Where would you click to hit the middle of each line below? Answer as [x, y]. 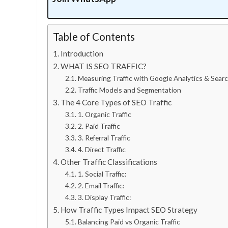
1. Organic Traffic [104, 114]
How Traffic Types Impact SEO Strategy [129, 209]
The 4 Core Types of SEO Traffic [116, 102]
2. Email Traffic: [101, 185]
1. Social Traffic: [102, 174]
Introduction [82, 53]
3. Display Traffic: [104, 197]
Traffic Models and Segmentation [130, 90]
